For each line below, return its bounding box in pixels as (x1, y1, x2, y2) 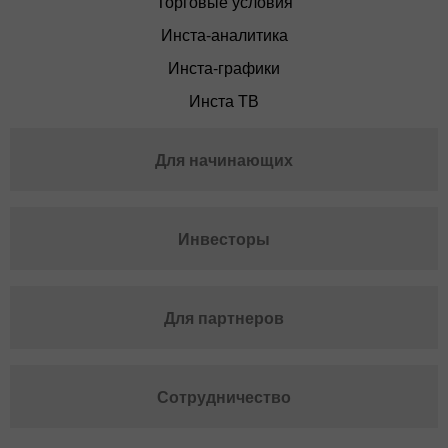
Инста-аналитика (160, 23, 288, 47)
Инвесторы (178, 227, 270, 251)
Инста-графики (168, 56, 280, 80)
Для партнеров (164, 306, 284, 330)
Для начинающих (155, 148, 293, 172)
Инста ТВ (189, 89, 259, 113)
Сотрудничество (157, 385, 291, 409)
